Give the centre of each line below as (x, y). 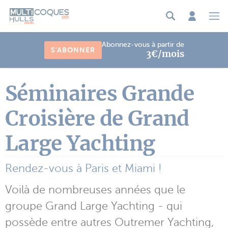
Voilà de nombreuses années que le (95, 190)
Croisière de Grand (97, 118)
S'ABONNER (73, 50)
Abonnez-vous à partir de (143, 44)
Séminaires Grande (100, 93)
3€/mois (165, 53)
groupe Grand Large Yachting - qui (94, 206)
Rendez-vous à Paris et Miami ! (83, 168)
